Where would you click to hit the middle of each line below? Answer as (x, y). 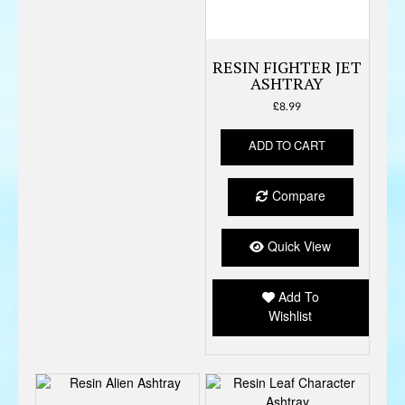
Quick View (298, 247)
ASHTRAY (287, 83)
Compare (297, 196)
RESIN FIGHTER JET (287, 66)
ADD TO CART (287, 146)
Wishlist (291, 316)
